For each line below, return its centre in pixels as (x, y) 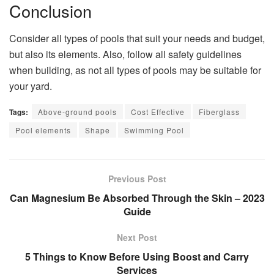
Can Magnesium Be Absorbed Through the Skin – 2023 (137, 198)
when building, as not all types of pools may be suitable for (135, 70)
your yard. (31, 86)
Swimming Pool (154, 130)
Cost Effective (158, 111)
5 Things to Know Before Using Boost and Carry (137, 256)
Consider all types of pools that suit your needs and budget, (137, 38)
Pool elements (43, 130)
